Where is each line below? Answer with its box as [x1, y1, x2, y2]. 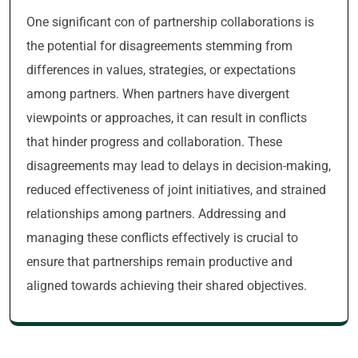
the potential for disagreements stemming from [26, 38, 292, 54]
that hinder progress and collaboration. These [26, 134, 282, 149]
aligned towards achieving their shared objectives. [26, 278, 307, 293]
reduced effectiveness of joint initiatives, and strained [26, 182, 326, 197]
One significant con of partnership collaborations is [26, 14, 314, 30]
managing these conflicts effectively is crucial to [26, 230, 298, 245]
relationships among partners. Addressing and [26, 206, 286, 221]
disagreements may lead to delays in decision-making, [26, 158, 331, 173]
